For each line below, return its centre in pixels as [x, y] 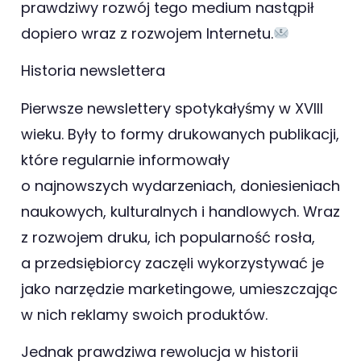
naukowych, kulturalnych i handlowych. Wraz [180, 211]
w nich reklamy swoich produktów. [144, 314]
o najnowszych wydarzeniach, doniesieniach [180, 185]
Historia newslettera [93, 71]
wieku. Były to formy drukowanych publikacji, [180, 134]
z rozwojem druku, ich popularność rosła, [168, 237]
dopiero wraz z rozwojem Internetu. [147, 33]
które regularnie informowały [125, 160]
